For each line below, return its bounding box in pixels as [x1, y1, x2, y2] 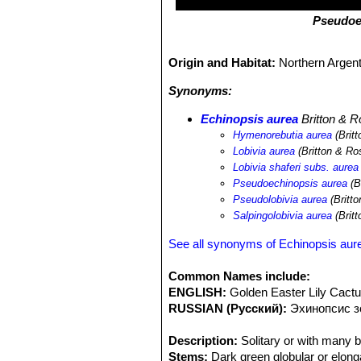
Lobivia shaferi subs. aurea [233, 161, 359, 173]
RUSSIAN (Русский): [168, 301, 288, 315]
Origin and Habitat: [168, 56, 280, 69]
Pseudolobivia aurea [233, 193, 328, 205]
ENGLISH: [168, 285, 227, 299]
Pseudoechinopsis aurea [233, 177, 348, 189]
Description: [168, 334, 239, 347]
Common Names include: [168, 269, 311, 283]
